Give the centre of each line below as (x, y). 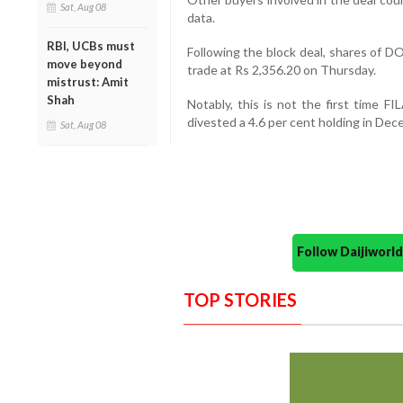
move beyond (85, 64)
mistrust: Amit (88, 82)
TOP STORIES (240, 300)
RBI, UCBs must (91, 46)
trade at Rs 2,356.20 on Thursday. (281, 70)
